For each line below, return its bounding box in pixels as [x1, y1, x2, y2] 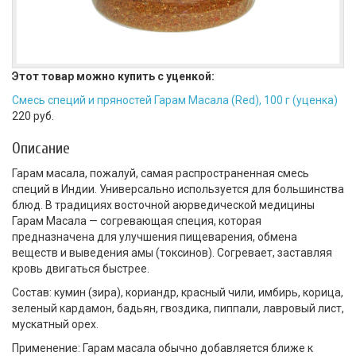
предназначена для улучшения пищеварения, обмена [12, 230, 297, 243]
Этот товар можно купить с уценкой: [12, 69, 215, 83]
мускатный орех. [12, 317, 99, 331]
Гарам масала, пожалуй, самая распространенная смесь [12, 166, 309, 180]
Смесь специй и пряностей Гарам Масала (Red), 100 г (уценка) [12, 93, 338, 106]
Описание [12, 138, 70, 157]
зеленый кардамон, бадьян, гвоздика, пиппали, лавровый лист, [12, 301, 344, 315]
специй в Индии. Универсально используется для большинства [12, 182, 344, 195]
